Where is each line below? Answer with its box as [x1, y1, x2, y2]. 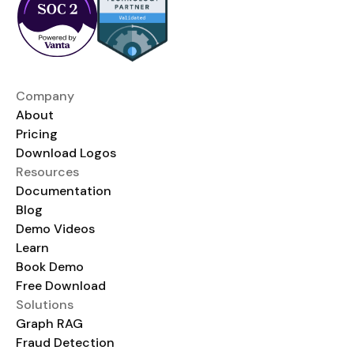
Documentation [16, 182, 111, 199]
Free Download [16, 277, 106, 294]
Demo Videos [16, 220, 95, 237]
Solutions [16, 296, 73, 313]
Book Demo [16, 258, 84, 275]
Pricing [16, 125, 58, 142]
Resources [16, 163, 79, 180]
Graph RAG [16, 314, 83, 332]
